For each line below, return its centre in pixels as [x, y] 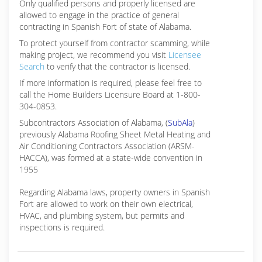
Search [32, 66]
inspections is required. [62, 227]
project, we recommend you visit [108, 55]
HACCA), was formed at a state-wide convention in [111, 158]
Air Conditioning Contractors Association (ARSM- [107, 146]
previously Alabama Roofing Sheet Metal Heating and [115, 134]
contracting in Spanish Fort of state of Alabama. [105, 27]
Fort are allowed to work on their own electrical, [106, 204]
